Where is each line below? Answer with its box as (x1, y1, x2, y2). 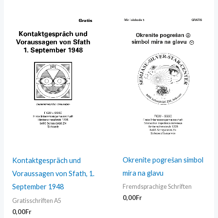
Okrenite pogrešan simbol (122, 155, 203, 164)
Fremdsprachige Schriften (122, 183, 192, 191)
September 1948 (12, 182, 64, 191)
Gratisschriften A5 (12, 197, 62, 204)
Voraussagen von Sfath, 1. (12, 169, 95, 178)
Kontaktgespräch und (12, 156, 81, 165)
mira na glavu (122, 168, 163, 177)
